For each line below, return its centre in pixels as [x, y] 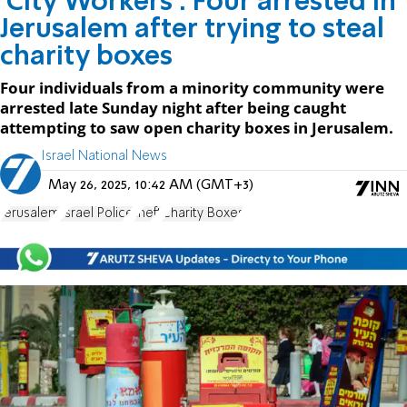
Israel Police [97, 213]
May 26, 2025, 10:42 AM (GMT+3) [151, 185]
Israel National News [104, 156]
